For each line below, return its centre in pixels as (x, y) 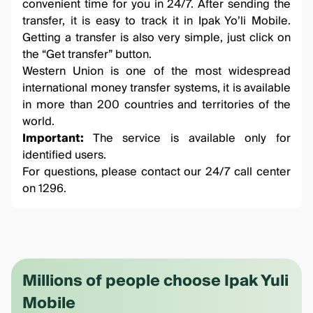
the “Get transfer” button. (87, 54)
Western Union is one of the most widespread (156, 71)
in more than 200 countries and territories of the (156, 105)
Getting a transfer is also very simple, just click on (156, 38)
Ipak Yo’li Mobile (243, 21)
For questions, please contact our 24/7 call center (156, 172)
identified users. (64, 155)
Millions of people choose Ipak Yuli (155, 281)
